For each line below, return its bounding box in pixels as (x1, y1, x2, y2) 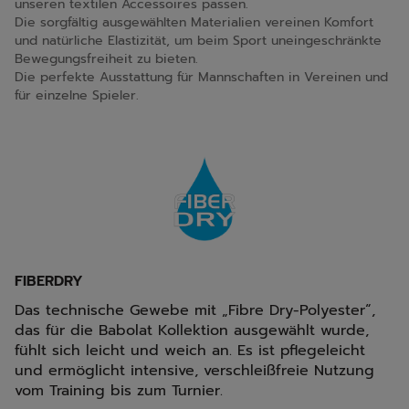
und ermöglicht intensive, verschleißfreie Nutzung (15, 360, 374, 383)
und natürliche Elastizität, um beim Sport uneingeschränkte (15, 31, 382, 50)
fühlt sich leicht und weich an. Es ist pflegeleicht (15, 340, 365, 362)
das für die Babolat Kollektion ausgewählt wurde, (15, 320, 369, 342)
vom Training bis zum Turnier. (15, 380, 223, 403)
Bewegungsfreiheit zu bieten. (15, 49, 198, 68)
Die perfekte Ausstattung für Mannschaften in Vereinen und (15, 68, 388, 87)
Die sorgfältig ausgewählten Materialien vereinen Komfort (15, 13, 373, 32)
